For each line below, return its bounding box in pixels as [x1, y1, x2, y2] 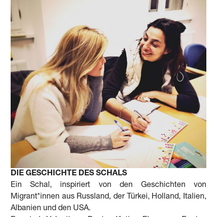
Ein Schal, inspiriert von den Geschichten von [11, 181, 206, 189]
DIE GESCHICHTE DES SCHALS [11, 170, 127, 178]
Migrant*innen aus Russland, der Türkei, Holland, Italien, [11, 193, 206, 201]
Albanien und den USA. [11, 204, 91, 213]
